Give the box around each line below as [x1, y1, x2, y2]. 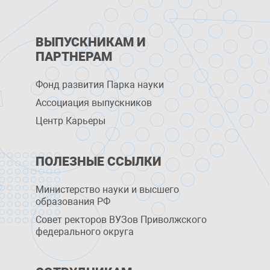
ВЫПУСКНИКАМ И [36, 34, 146, 49]
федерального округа [36, 225, 134, 237]
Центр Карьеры [36, 115, 106, 127]
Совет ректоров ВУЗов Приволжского [36, 213, 207, 225]
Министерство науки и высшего [36, 183, 180, 195]
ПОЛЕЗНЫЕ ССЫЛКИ [36, 154, 162, 169]
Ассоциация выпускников [36, 96, 152, 108]
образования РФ [36, 195, 111, 207]
